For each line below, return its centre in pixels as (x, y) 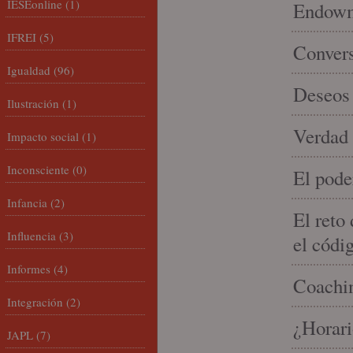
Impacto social (43, 136)
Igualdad (29, 70)
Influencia (32, 236)
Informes (29, 269)
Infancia (27, 203)
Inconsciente (38, 169)
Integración (35, 302)
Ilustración (33, 103)
